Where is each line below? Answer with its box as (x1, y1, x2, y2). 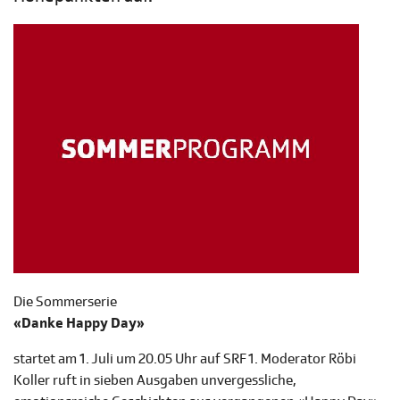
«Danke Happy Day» (13, 314, 145, 333)
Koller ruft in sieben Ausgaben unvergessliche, (13, 371, 296, 390)
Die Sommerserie (13, 293, 117, 312)
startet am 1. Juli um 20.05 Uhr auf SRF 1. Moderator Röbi (13, 350, 356, 369)
